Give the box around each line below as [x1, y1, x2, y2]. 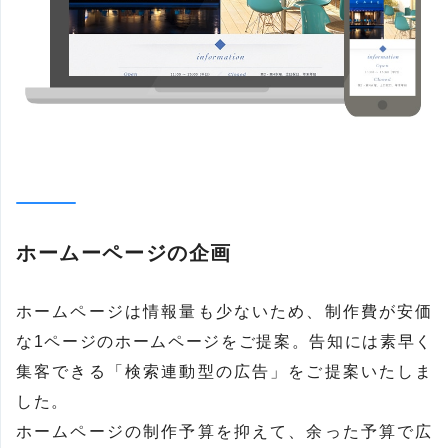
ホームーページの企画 [16, 242, 232, 265]
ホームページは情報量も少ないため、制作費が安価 [16, 303, 433, 321]
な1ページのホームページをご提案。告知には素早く [16, 333, 433, 351]
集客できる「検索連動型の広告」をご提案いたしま [16, 363, 433, 381]
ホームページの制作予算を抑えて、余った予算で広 [16, 423, 433, 441]
